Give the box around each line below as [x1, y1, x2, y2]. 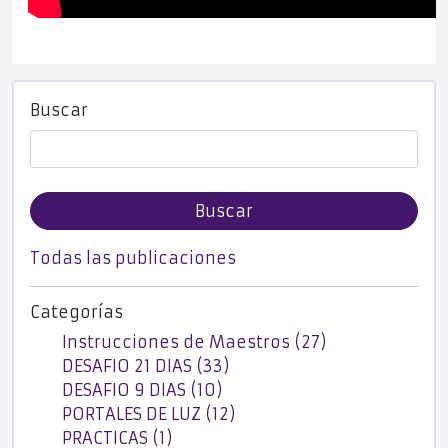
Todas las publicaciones [30, 248, 236, 269]
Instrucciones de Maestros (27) [62, 332, 327, 353]
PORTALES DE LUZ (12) [62, 404, 236, 425]
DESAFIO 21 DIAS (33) [62, 356, 230, 377]
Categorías [30, 302, 123, 323]
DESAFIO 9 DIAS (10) [62, 380, 223, 401]
